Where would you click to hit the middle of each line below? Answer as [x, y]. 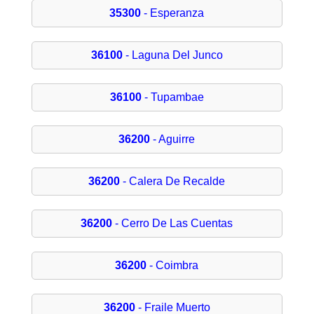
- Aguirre [173, 139]
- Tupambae [172, 97]
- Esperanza [173, 13]
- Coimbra [173, 266]
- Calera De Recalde [173, 182]
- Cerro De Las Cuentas [173, 224]
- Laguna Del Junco [172, 55]
